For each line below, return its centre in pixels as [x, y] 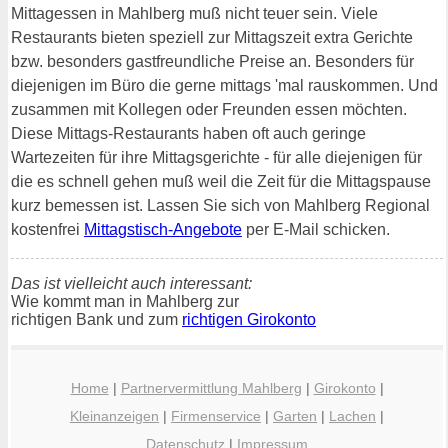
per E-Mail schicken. [316, 230]
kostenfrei [47, 230]
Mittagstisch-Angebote [163, 230]
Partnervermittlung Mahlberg [211, 388]
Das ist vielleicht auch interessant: [131, 284]
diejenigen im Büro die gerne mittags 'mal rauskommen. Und [224, 86]
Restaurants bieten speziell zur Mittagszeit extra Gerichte [212, 38]
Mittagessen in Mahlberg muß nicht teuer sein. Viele [194, 14]
